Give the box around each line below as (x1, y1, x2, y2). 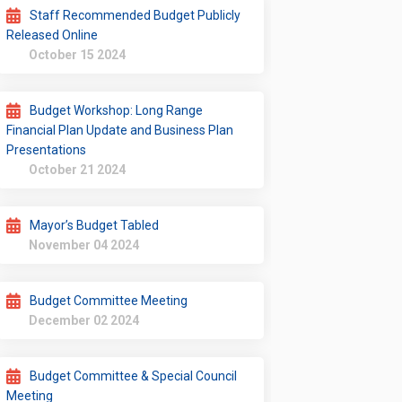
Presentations (6, 142, 87, 157)
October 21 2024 (29, 162, 127, 177)
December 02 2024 (29, 312, 140, 328)
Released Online (6, 27, 99, 42)
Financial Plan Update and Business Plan (6, 122, 234, 137)
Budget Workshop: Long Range (30, 102, 204, 118)
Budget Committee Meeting (30, 293, 188, 308)
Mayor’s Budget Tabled (30, 217, 160, 232)
